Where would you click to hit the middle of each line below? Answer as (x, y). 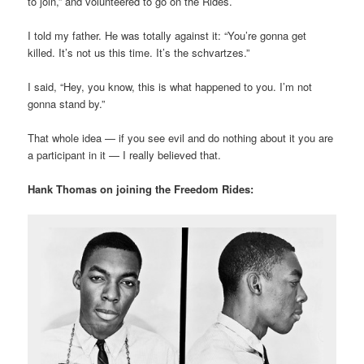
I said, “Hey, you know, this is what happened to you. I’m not (170, 86)
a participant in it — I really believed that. (125, 155)
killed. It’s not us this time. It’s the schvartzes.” (139, 52)
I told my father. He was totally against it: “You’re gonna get (167, 35)
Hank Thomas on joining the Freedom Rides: (141, 189)
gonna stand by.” (67, 103)
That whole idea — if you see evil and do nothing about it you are (181, 138)
